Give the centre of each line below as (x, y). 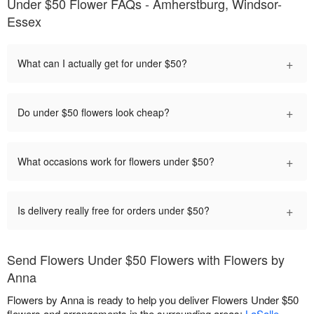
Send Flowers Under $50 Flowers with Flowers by (146, 259)
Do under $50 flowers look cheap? (94, 112)
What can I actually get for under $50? (102, 63)
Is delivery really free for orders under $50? (114, 210)
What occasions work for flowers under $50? (116, 161)
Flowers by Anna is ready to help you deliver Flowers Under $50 (153, 300)
